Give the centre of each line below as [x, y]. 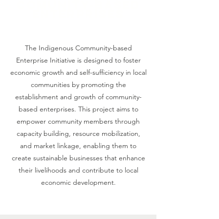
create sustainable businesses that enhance [78, 158]
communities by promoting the [78, 85]
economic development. [78, 182]
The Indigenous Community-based [78, 48]
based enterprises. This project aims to [78, 109]
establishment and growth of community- [78, 97]
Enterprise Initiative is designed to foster [78, 60]
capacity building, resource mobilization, [78, 133]
